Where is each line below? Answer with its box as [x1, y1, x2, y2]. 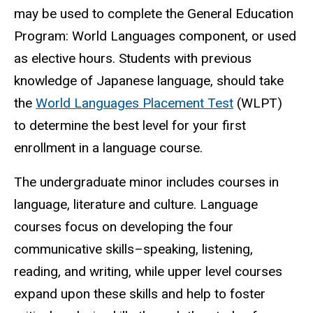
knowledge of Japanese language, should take [14, 72, 284, 89]
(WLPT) [233, 94, 282, 111]
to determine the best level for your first [14, 117, 246, 133]
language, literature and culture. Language [14, 196, 258, 212]
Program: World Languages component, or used [14, 27, 296, 44]
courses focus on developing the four [14, 218, 233, 235]
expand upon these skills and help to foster [14, 285, 265, 302]
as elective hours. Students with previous [14, 50, 252, 66]
